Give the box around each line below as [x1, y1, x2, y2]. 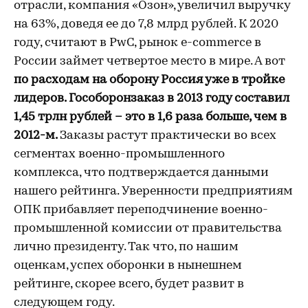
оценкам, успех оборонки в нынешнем [14, 259, 242, 272]
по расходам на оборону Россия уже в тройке [14, 74, 285, 87]
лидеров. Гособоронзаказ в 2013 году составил [14, 92, 289, 105]
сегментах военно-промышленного [14, 148, 225, 161]
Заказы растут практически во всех [60, 129, 276, 142]
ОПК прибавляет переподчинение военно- [14, 203, 268, 217]
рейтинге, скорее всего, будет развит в [14, 278, 244, 291]
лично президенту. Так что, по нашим [14, 241, 239, 254]
